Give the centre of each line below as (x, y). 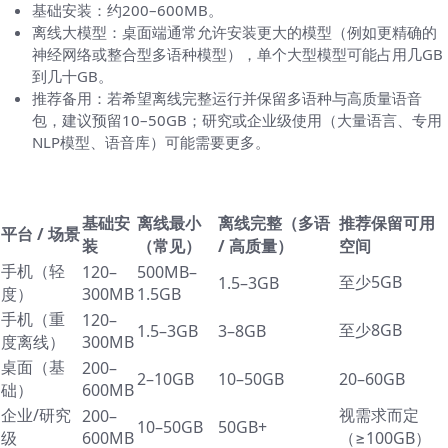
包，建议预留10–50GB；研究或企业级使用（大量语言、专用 (237, 120)
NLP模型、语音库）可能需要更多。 (151, 142)
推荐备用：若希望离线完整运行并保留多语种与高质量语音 (227, 98)
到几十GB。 (72, 76)
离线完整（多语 (274, 223)
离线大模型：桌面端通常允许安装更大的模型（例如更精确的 (234, 32)
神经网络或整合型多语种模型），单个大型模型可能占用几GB (237, 54)
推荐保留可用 (387, 223)
